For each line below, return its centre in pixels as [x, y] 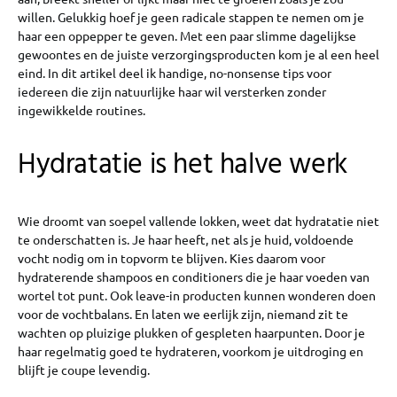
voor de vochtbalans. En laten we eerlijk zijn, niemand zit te [183, 314]
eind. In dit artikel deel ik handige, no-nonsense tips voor [175, 73]
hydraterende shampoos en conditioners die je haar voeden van [194, 277]
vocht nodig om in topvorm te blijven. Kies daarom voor [171, 258]
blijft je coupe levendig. [84, 370]
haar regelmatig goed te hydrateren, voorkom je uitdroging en [191, 351]
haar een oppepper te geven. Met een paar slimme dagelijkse [187, 36]
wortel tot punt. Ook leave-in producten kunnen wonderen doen [197, 296]
